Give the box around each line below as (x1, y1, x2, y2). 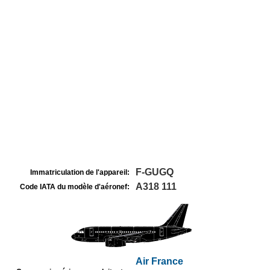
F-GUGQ (136, 167, 174, 177)
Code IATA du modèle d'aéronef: (20, 183, 130, 191)
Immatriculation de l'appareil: (30, 168, 130, 177)
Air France (136, 256, 183, 266)
